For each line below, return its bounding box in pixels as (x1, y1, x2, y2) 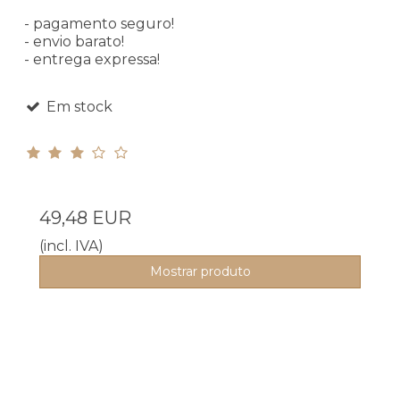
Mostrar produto (149, 262, 251, 279)
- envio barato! (24, 32, 124, 50)
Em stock (42, 97, 112, 115)
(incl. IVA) (39, 237, 104, 254)
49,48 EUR (39, 206, 131, 229)
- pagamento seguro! (24, 14, 174, 32)
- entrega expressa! (24, 50, 160, 68)
